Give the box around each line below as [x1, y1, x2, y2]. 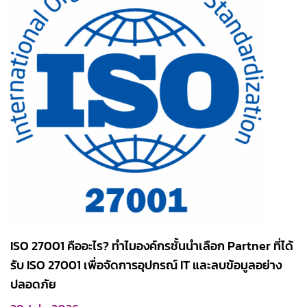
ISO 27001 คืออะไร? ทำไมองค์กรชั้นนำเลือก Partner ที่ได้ [10, 236, 293, 255]
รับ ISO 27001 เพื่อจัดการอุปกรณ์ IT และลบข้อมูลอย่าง [10, 256, 282, 274]
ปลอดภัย [10, 275, 56, 293]
